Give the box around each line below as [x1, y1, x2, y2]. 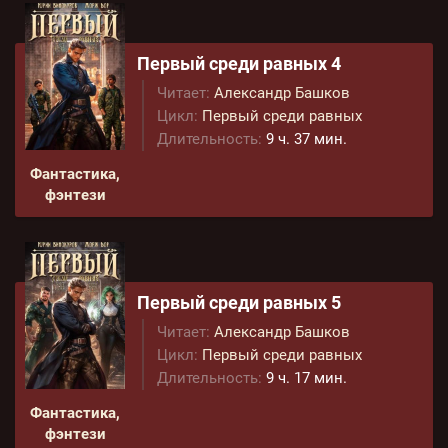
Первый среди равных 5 [137, 292, 341, 313]
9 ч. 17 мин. [266, 369, 347, 387]
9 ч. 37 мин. [266, 130, 347, 148]
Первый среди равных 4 [137, 53, 341, 74]
